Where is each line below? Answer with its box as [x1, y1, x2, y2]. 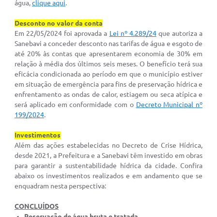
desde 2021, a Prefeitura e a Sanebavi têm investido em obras [15, 152, 202, 160]
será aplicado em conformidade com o [15, 101, 136, 109]
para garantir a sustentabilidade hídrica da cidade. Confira [15, 162, 202, 170]
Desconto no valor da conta [15, 19, 103, 28]
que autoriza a [156, 30, 203, 38]
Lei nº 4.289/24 [109, 30, 156, 38]
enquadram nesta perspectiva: [15, 182, 106, 190]
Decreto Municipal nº [136, 101, 202, 109]
